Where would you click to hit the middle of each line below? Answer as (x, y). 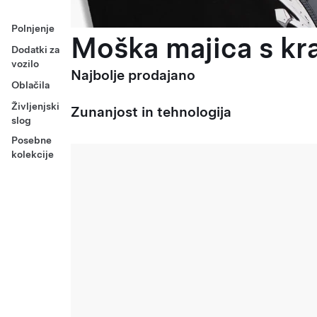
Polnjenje (33, 28)
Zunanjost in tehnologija (151, 112)
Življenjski (35, 106)
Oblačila (30, 85)
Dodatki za (35, 50)
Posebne (31, 140)
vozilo (25, 64)
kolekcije (33, 154)
